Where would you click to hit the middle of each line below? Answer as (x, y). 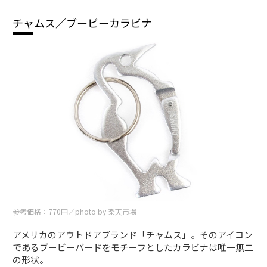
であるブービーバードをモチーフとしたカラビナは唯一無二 (133, 247)
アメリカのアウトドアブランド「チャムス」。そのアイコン (133, 235)
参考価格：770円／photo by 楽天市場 (75, 212)
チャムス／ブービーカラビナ (83, 22)
